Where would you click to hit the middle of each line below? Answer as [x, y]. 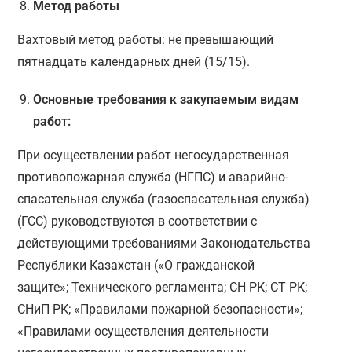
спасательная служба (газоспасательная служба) [164, 200]
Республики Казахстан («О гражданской [136, 266]
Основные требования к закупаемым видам [166, 100]
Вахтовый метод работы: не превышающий [146, 40]
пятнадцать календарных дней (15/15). [134, 62]
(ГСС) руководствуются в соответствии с [137, 222]
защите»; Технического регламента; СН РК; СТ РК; [163, 288]
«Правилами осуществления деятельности [143, 332]
